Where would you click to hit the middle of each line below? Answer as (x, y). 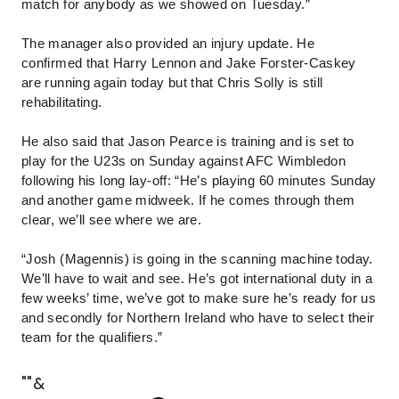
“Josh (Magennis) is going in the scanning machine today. (197, 259)
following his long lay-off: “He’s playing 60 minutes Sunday (199, 181)
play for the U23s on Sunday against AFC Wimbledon (184, 161)
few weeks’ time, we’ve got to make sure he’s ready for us (199, 298)
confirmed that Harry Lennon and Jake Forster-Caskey (189, 63)
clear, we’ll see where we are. (112, 220)
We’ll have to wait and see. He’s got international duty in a (197, 279)
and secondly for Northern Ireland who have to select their (198, 318)
